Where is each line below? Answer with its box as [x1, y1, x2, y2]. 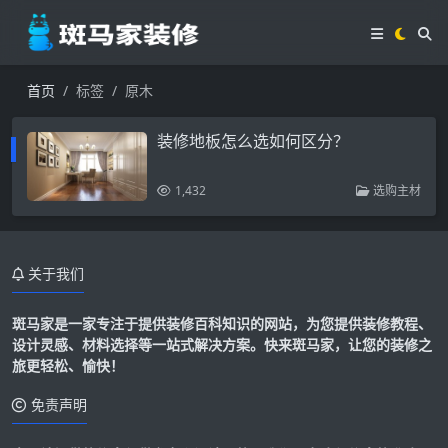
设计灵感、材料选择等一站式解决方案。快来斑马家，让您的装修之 [12, 334, 432, 354]
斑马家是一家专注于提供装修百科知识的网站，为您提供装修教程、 [12, 313, 432, 333]
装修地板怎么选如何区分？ [157, 130, 349, 152]
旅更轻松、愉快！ [12, 355, 124, 375]
